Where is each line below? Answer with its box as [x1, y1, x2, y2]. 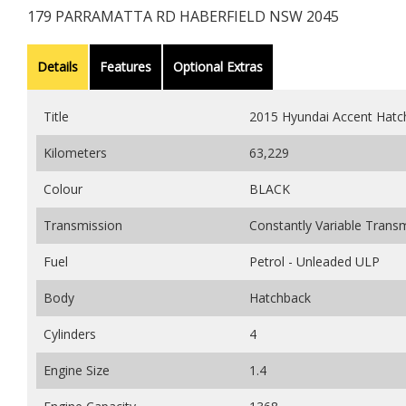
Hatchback [249, 288, 311, 306]
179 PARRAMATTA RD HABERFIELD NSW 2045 [27, 5, 339, 26]
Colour [43, 179, 82, 198]
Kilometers [43, 143, 107, 161]
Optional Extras [173, 57, 263, 75]
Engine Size [43, 361, 110, 379]
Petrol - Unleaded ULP [249, 252, 380, 270]
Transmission [43, 216, 122, 234]
